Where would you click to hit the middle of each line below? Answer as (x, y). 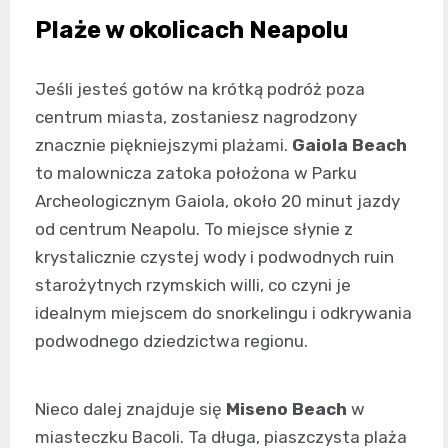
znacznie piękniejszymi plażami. (163, 145)
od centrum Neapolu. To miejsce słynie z (194, 229)
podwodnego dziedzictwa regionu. (171, 341)
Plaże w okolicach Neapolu (191, 30)
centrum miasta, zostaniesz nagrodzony (196, 117)
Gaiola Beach (349, 145)
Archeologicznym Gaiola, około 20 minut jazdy (217, 201)
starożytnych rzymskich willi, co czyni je (193, 285)
